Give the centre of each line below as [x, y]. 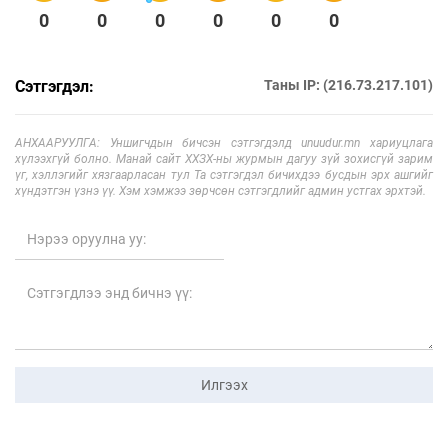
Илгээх [224, 384]
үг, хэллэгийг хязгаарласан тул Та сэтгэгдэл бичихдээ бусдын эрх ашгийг [224, 174]
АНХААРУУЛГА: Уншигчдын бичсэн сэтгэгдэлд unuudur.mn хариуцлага [224, 142]
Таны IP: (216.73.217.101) [348, 84]
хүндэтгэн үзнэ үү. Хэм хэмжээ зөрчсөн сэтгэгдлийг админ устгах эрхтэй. [220, 190]
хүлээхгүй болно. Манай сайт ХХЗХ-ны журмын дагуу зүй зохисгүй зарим [224, 158]
